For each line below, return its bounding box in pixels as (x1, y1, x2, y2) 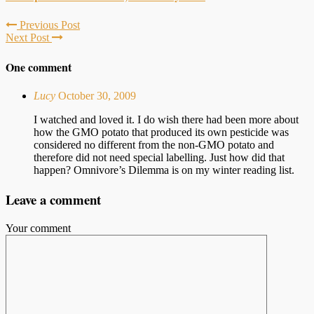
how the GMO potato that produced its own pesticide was (34, 126, 289, 139)
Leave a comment (6, 189, 101, 209)
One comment (6, 58, 71, 75)
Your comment (6, 221, 71, 234)
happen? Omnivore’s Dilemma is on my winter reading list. (34, 164, 294, 177)
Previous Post (17, 18, 80, 31)
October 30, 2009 (58, 90, 142, 102)
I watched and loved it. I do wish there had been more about (34, 114, 299, 126)
